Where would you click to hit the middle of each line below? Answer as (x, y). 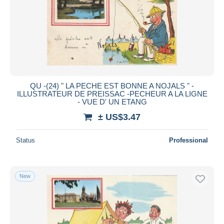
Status (25, 140)
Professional (188, 140)
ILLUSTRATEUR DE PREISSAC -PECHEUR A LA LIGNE (112, 93)
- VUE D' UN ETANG (112, 101)
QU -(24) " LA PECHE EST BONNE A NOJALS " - (112, 85)
